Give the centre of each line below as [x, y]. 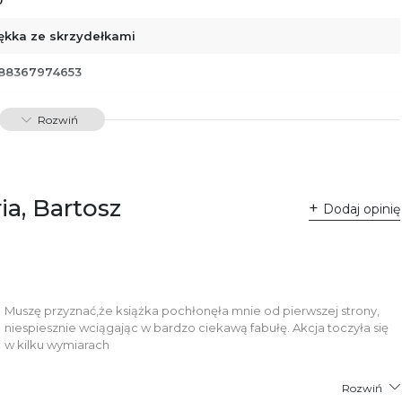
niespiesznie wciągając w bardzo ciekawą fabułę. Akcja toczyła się [197, 327]
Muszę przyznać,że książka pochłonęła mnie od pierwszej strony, [192, 310]
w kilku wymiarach [57, 344]
